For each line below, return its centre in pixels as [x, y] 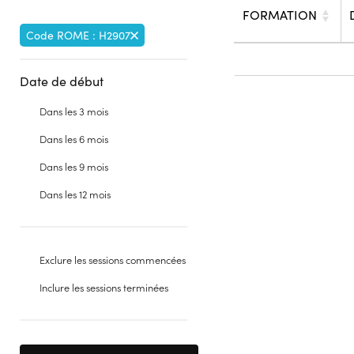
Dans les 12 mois [75, 194]
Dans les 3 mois [74, 111]
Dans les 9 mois [74, 166]
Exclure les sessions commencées [113, 260]
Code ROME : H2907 [78, 35]
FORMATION [279, 15]
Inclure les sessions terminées [104, 287]
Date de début [62, 81]
